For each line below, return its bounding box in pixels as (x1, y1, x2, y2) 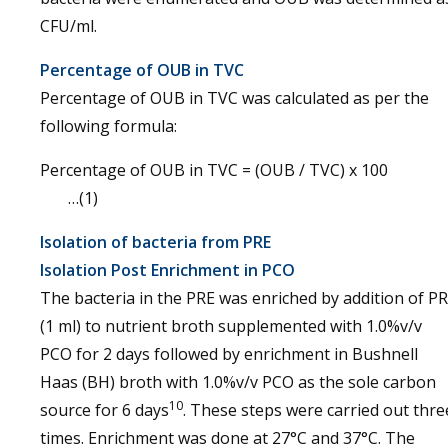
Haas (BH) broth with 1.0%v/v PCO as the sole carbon (40, 371, 436, 393)
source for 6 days (40, 399, 169, 421)
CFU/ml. (40, 15, 97, 37)
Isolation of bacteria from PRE (40, 231, 271, 253)
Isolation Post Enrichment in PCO (40, 259, 295, 281)
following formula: (40, 115, 177, 137)
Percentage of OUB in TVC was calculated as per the (40, 87, 429, 109)
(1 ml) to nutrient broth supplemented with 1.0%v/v (40, 315, 422, 337)
